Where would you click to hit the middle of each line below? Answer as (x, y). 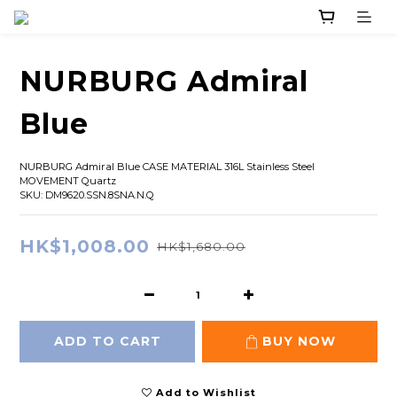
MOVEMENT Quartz (68, 181)
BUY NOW (299, 342)
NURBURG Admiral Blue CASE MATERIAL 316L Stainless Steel (168, 167)
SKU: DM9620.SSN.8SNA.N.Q (87, 195)
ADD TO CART (107, 342)
